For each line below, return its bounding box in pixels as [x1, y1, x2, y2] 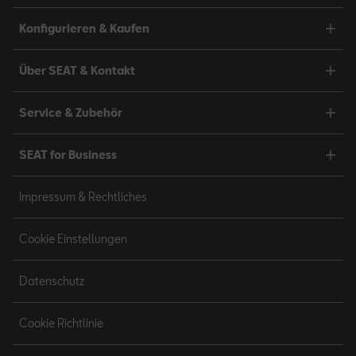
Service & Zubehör [19, 106, 122, 119]
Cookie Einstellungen [19, 232, 127, 246]
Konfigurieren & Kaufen [19, 21, 149, 35]
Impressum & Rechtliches [19, 190, 147, 203]
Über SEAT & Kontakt [19, 64, 135, 77]
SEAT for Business [19, 148, 117, 161]
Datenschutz [19, 274, 84, 288]
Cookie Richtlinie [19, 316, 103, 330]
